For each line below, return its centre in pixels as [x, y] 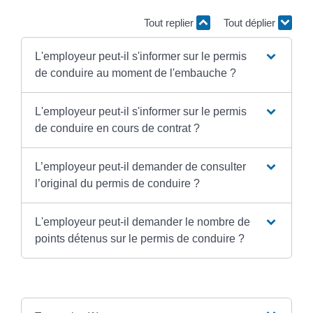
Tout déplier [251, 22]
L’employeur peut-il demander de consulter [140, 167]
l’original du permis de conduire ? [117, 184]
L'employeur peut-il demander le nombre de [142, 222]
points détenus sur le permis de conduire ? [139, 239]
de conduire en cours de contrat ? [117, 129]
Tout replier [170, 22]
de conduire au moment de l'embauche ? [135, 73]
